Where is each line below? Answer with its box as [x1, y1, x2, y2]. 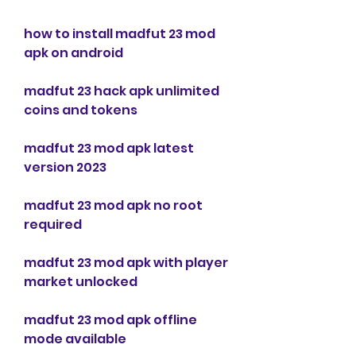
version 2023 [24, 158, 106, 176]
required [24, 215, 82, 234]
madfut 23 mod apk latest [24, 139, 194, 157]
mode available [24, 330, 126, 348]
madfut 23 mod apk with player [24, 253, 228, 272]
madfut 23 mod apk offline [24, 311, 197, 329]
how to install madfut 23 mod [24, 25, 215, 43]
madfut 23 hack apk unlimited [24, 82, 219, 100]
